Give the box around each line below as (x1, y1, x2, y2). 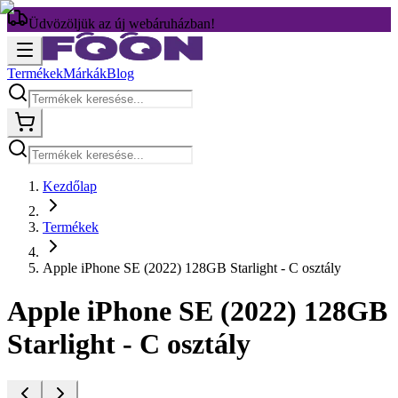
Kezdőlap (43, 179, 97, 194)
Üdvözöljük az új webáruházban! (28, 16, 215, 31)
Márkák (63, 66, 107, 81)
